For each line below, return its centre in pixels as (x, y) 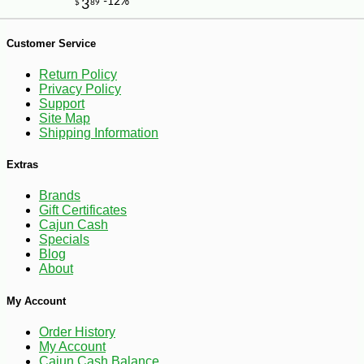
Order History (77, 331)
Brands (60, 196)
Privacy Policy (80, 89)
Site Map (65, 119)
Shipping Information (99, 133)
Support (62, 104)
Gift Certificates (83, 210)
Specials (64, 240)
